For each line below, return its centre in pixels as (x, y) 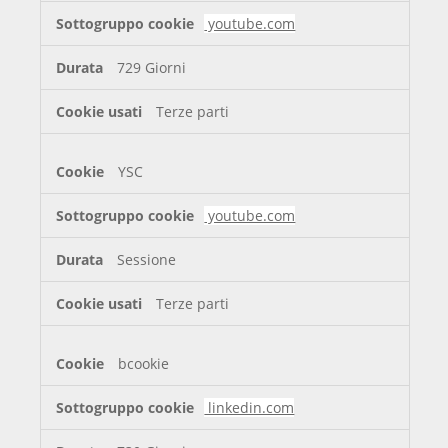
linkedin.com (249, 408)
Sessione (147, 260)
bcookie (144, 364)
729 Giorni (152, 68)
